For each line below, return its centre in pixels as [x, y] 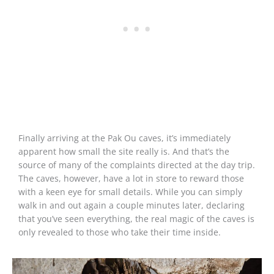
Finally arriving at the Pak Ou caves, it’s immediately [124, 138]
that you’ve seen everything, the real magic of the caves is [136, 218]
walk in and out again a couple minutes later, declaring [131, 205]
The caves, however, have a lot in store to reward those [131, 178]
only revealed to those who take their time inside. [120, 232]
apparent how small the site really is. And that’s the [124, 151]
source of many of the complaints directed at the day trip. [137, 165]
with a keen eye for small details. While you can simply [130, 191]
